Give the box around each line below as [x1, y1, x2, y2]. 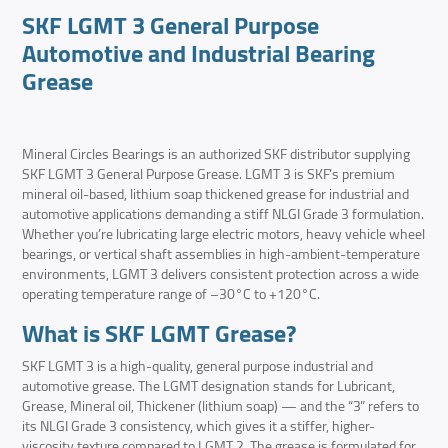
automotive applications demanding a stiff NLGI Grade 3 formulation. [22, 201, 425, 228]
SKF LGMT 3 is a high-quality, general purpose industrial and [22, 353, 374, 380]
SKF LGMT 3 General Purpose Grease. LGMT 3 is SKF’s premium [22, 161, 396, 188]
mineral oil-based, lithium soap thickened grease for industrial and [22, 181, 410, 208]
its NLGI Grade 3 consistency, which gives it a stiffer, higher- [22, 413, 376, 440]
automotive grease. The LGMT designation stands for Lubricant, [22, 373, 396, 400]
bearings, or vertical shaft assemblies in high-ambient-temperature [22, 241, 421, 268]
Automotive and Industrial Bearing [22, 31, 376, 77]
